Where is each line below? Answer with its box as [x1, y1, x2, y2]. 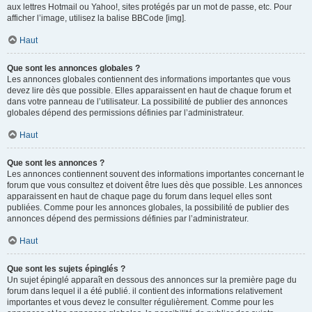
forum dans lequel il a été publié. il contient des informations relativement [7, 286, 282, 296]
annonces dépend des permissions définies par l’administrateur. [7, 214, 249, 224]
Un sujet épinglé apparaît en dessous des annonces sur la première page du [7, 275, 297, 285]
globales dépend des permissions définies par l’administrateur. [7, 108, 244, 118]
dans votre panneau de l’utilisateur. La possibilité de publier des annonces [7, 97, 288, 107]
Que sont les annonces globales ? [7, 63, 140, 73]
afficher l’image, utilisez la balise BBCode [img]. [7, 13, 186, 23]
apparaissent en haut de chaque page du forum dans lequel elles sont [7, 192, 272, 201]
